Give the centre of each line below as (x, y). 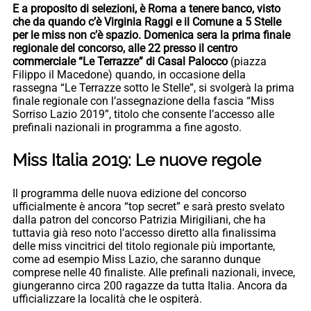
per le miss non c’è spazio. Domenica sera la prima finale (151, 35)
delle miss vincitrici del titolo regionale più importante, (144, 246)
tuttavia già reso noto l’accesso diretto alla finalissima (144, 233)
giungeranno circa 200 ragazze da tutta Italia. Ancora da (150, 285)
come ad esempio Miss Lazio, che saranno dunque (136, 259)
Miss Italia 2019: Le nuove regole (137, 160)
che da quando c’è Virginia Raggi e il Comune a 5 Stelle (147, 22)
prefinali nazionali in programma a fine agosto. (127, 127)
